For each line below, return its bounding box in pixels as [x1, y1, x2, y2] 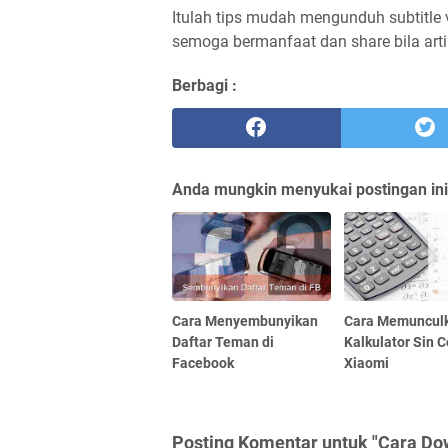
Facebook [172, 354, 234, 371]
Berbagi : [172, 75, 237, 95]
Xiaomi [344, 354, 390, 371]
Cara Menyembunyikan [172, 312, 318, 329]
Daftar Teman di [172, 333, 274, 350]
